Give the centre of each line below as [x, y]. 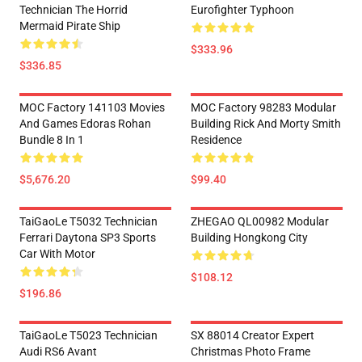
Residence [216, 140]
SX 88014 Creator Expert [253, 335]
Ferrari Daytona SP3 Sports [88, 238]
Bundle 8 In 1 [52, 140]
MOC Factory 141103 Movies [92, 107]
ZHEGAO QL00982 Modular [260, 221]
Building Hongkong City [249, 238]
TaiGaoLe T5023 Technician [88, 335]
